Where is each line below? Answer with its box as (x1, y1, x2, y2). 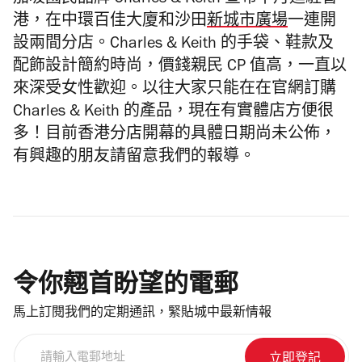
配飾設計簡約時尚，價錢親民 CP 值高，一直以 (13, 60, 347, 76)
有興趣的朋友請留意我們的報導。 (13, 150, 255, 166)
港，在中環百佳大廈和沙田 (13, 15, 207, 31)
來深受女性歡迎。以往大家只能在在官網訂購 (13, 82, 336, 99)
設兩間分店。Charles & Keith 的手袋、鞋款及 (13, 37, 334, 53)
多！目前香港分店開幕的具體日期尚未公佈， (13, 128, 336, 144)
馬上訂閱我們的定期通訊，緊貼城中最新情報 (13, 307, 271, 320)
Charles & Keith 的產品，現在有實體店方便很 (13, 105, 334, 121)
